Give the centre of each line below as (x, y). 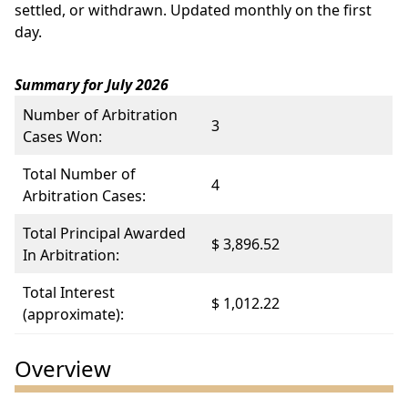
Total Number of (79, 174)
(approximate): (73, 314)
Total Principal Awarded (104, 233)
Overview (63, 368)
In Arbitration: (71, 255)
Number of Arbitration (100, 115)
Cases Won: (62, 137)
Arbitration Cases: (84, 196)
